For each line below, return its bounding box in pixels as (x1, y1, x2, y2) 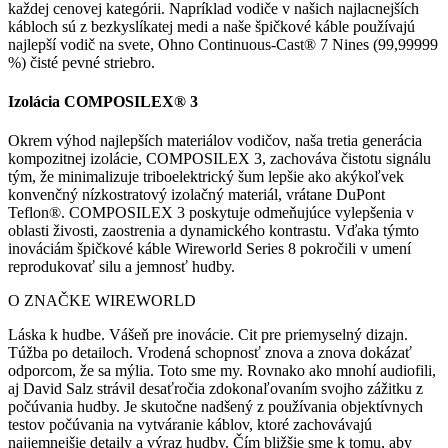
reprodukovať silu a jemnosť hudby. (8, 258, 235, 276)
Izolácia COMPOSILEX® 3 (8, 92, 198, 110)
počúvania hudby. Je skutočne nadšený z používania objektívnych (8, 398, 423, 416)
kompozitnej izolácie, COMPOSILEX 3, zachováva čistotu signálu (8, 150, 431, 168)
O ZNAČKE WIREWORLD (8, 292, 196, 310)
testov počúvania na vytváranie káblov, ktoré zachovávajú (8, 416, 372, 434)
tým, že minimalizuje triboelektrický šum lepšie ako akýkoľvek (8, 168, 404, 186)
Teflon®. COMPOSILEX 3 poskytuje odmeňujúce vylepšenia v (8, 204, 414, 222)
